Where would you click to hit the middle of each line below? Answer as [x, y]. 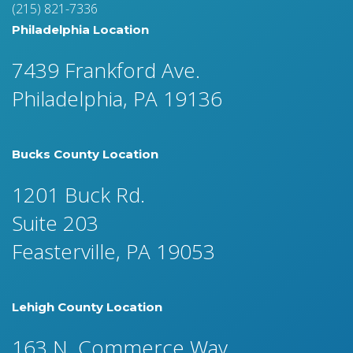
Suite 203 [55, 223]
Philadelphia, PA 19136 [117, 98]
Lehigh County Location [87, 307]
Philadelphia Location [80, 30]
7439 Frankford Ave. [106, 70]
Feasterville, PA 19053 [113, 251]
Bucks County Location [85, 154]
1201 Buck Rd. [78, 195]
